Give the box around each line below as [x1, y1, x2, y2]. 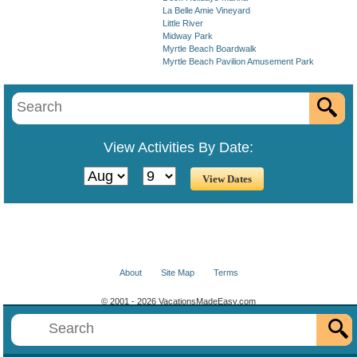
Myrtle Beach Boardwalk [163, 44, 257, 53]
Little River [163, 18, 203, 28]
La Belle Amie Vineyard [163, 6, 250, 15]
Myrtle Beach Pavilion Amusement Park [163, 57, 314, 66]
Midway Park [163, 31, 213, 41]
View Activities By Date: [104, 139, 253, 155]
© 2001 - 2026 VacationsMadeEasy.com [101, 296, 256, 306]
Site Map [160, 267, 194, 277]
